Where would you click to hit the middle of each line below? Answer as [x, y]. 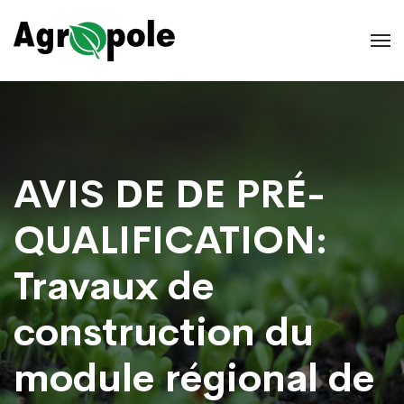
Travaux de [114, 286]
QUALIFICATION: [170, 240]
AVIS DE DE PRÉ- [170, 194]
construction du [164, 332]
